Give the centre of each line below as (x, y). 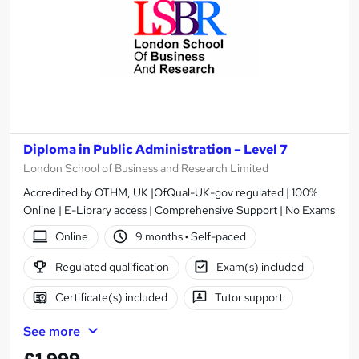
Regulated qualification (112, 267)
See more (52, 331)
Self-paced (218, 237)
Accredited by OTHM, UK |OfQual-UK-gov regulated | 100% (170, 192)
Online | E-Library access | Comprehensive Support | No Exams (179, 210)
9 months (161, 237)
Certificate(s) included (111, 298)
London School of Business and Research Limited (146, 168)
